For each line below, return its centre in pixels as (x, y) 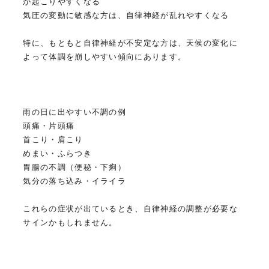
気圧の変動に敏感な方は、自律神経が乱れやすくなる (126, 16)
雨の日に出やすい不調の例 (75, 112)
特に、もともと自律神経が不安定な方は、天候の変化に (130, 43)
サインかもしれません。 (70, 223)
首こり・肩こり (53, 140)
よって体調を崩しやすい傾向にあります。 (105, 57)
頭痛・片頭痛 (49, 126)
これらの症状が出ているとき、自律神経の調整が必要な (130, 209)
